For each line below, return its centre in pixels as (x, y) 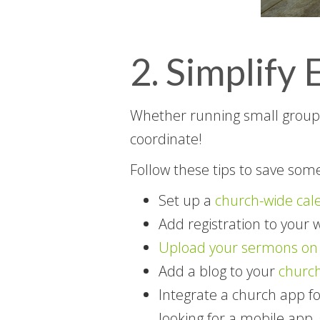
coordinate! (166, 139)
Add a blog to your (219, 271)
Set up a (187, 200)
